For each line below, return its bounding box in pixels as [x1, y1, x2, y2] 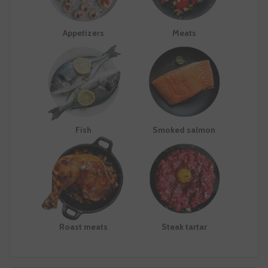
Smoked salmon [153, 124, 216, 135]
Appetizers [63, 27, 105, 38]
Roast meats [59, 221, 108, 233]
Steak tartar [161, 221, 207, 233]
